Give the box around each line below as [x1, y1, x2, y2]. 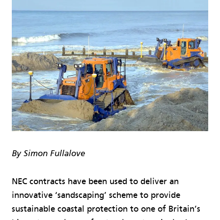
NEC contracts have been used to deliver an [12, 176, 179, 187]
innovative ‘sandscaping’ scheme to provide [12, 190, 180, 200]
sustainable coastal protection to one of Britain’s [12, 203, 200, 214]
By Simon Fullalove [12, 149, 85, 158]
